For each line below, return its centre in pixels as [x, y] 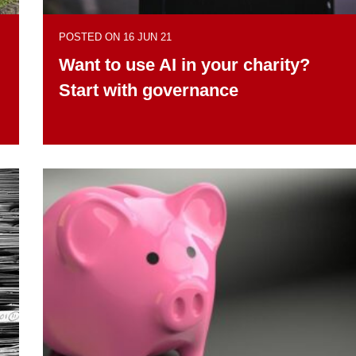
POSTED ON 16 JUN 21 [115, 37]
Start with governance [149, 90]
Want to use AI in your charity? [184, 64]
